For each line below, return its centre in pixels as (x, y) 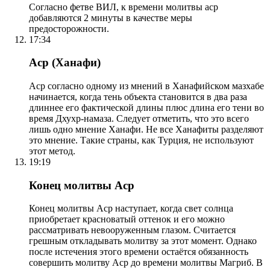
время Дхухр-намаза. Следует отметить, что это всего (139, 118)
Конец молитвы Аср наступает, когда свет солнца (131, 209)
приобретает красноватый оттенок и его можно (127, 219)
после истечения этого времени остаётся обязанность (139, 252)
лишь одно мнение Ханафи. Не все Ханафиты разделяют (146, 129)
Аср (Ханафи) (65, 63)
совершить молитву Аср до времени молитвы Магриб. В (146, 263)
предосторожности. (69, 28)
